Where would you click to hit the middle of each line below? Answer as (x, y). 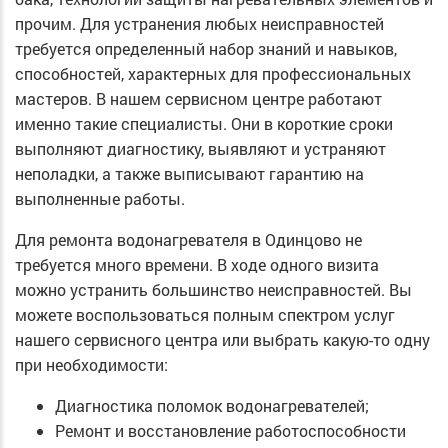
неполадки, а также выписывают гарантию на (189, 174)
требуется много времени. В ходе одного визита (197, 265)
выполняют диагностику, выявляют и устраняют (200, 149)
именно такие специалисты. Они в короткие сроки (204, 124)
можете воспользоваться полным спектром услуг (205, 315)
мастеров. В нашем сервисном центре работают (198, 99)
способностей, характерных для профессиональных (213, 74)
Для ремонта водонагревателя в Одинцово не (188, 240)
